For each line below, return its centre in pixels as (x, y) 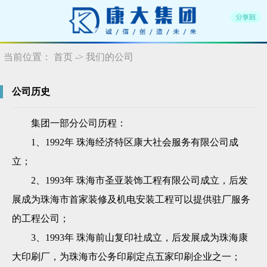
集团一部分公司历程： (79, 123)
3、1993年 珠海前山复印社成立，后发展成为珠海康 (139, 238)
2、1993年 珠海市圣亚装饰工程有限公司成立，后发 (139, 181)
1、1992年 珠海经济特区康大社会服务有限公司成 (135, 142)
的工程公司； (41, 219)
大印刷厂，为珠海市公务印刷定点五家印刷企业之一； (126, 257)
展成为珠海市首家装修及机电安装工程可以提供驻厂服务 (131, 200)
